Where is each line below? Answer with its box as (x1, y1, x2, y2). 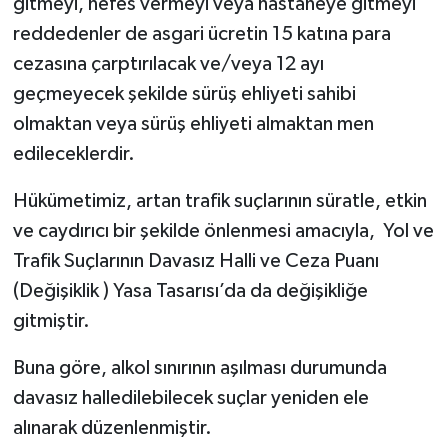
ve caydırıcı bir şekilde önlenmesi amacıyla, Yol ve (12, 220, 434, 241)
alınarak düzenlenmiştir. (12, 417, 212, 438)
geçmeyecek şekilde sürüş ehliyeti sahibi (12, 83, 356, 104)
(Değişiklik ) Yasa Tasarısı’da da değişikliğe (12, 280, 368, 301)
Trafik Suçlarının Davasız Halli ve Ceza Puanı (12, 250, 379, 271)
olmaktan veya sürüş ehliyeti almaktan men (12, 113, 374, 134)
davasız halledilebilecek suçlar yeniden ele (12, 387, 369, 408)
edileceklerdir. (12, 143, 135, 164)
